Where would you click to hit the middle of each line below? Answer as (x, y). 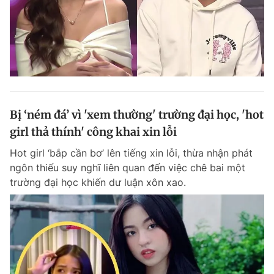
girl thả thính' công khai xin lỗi (93, 131)
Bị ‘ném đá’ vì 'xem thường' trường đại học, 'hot (137, 114)
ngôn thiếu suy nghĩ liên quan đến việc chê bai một (128, 167)
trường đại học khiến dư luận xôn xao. (98, 182)
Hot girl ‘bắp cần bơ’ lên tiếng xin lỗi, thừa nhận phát (131, 153)
